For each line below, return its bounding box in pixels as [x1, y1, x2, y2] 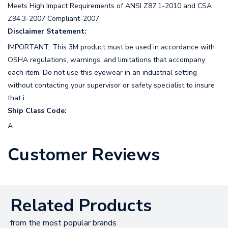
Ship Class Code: [8, 105, 67, 116]
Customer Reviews [8, 143, 160, 167]
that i [8, 93, 24, 103]
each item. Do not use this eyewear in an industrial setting [8, 67, 197, 77]
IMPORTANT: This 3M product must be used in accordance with [8, 42, 215, 52]
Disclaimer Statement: [8, 26, 87, 36]
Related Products [10, 194, 152, 218]
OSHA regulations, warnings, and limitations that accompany [8, 54, 205, 65]
